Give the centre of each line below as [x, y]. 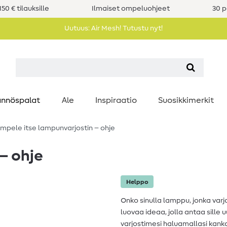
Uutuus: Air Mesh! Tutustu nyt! [113, 28]
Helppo [137, 182]
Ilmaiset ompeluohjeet [130, 9]
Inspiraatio [116, 100]
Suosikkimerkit [186, 100]
